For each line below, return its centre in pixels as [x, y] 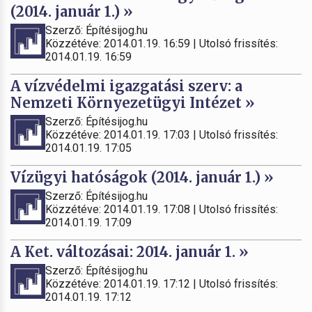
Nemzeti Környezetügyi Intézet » [133, 102]
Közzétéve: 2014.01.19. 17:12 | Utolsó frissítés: [162, 283]
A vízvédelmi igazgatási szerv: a [126, 86]
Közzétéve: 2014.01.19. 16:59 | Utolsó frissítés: [162, 43]
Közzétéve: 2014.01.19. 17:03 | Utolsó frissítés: [162, 134]
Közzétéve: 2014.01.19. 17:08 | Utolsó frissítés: [162, 209]
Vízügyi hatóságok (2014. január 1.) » [142, 177]
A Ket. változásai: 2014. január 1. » [130, 251]
